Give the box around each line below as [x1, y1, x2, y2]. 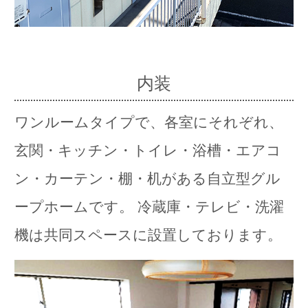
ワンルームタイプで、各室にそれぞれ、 [14, 114, 283, 131]
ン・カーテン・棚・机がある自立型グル [14, 170, 280, 187]
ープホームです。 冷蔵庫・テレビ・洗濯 [14, 199, 284, 215]
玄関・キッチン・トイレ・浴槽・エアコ [14, 142, 281, 159]
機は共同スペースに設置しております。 [14, 227, 282, 243]
